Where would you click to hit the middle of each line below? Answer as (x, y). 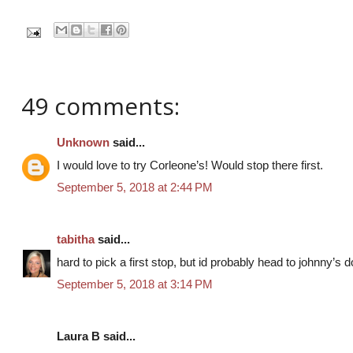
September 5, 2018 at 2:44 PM (135, 188)
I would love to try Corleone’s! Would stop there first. (190, 165)
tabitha (76, 240)
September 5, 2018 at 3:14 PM (135, 284)
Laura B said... (96, 336)
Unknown (83, 143)
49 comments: (100, 106)
